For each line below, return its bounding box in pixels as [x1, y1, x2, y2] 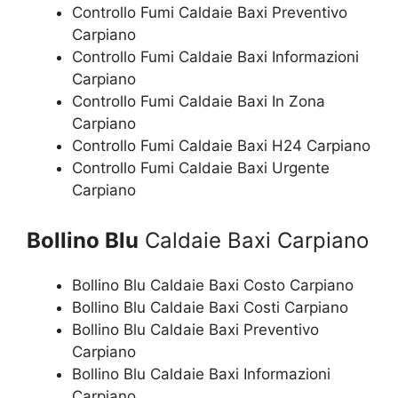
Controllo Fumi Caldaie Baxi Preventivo [72, 4, 347, 22]
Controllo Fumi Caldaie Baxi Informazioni [72, 48, 359, 67]
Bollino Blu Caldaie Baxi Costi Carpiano [72, 298, 348, 316]
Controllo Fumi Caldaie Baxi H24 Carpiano [72, 137, 370, 155]
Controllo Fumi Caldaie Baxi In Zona [72, 92, 325, 111]
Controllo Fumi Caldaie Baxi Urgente [72, 159, 330, 178]
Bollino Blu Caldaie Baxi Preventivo [72, 320, 319, 338]
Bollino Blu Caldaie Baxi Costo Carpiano [72, 275, 354, 294]
